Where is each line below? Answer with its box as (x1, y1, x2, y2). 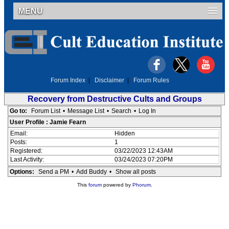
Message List (67, 107, 104, 114)
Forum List (31, 107, 60, 114)
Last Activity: (10, 156, 45, 163)
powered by (101, 182, 132, 188)
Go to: (9, 107, 27, 114)
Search (111, 107, 131, 114)
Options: (9, 168, 34, 175)
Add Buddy (76, 168, 107, 175)
